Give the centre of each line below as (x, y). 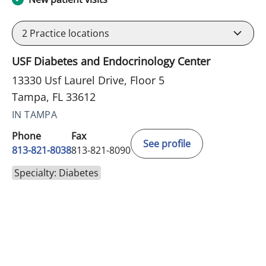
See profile (167, 144)
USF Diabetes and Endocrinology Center (111, 61)
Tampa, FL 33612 (54, 97)
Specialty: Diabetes (56, 173)
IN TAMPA (35, 115)
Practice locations (68, 34)
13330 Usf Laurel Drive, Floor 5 (88, 80)
